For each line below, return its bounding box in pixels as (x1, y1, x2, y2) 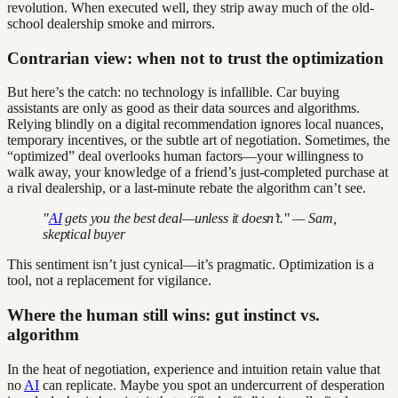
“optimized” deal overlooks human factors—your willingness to (7, 148, 363, 164)
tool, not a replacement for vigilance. (7, 273, 211, 289)
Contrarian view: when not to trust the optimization (7, 48, 384, 68)
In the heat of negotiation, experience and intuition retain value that (7, 361, 380, 377)
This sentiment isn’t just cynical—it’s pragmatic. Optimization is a (7, 257, 374, 273)
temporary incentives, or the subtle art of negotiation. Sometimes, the (7, 132, 390, 148)
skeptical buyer (43, 227, 125, 243)
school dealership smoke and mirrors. (7, 15, 215, 31)
